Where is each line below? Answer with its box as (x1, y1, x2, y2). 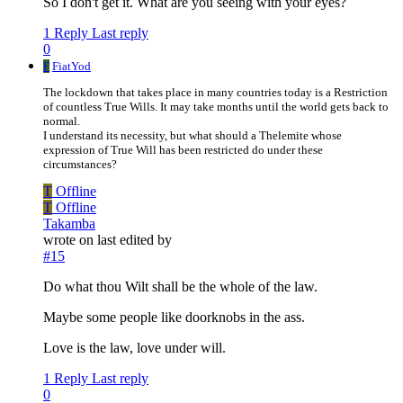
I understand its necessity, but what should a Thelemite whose (43, 129, 342, 143)
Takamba (43, 216, 95, 232)
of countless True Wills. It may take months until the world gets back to (43, 100, 389, 114)
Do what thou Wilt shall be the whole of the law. (43, 279, 318, 295)
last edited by (97, 232, 172, 248)
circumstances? (43, 157, 117, 172)
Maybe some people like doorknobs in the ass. (43, 309, 305, 326)
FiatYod (52, 59, 91, 74)
